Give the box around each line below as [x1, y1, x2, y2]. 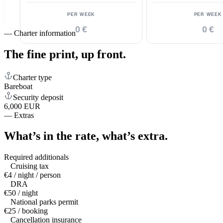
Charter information [14, 28, 76, 37]
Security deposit [13, 93, 63, 102]
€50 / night [4, 189, 38, 198]
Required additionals [4, 153, 69, 162]
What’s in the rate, [4, 129, 99, 143]
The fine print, [4, 47, 78, 61]
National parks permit [10, 198, 78, 207]
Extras [14, 111, 34, 119]
